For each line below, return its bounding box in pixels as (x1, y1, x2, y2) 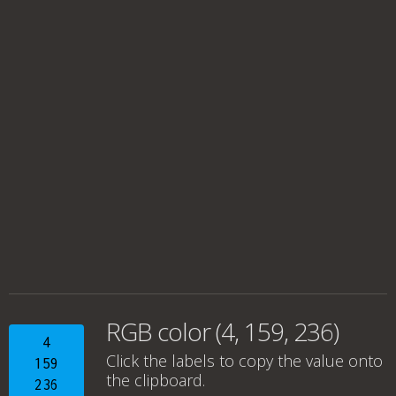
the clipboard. (106, 369, 205, 391)
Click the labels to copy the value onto (106, 350, 383, 371)
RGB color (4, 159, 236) (106, 315, 339, 348)
